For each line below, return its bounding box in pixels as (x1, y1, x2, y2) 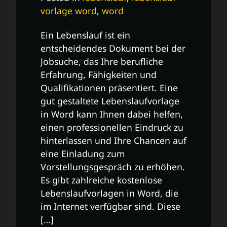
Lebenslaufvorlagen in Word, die (41, 186, 178, 199)
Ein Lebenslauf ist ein (41, 28, 130, 41)
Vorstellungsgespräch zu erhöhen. (41, 160, 185, 173)
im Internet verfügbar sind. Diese (41, 200, 180, 212)
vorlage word (41, 4, 97, 17)
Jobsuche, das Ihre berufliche (41, 55, 163, 67)
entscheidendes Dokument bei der (41, 42, 185, 54)
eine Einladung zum (41, 147, 125, 160)
